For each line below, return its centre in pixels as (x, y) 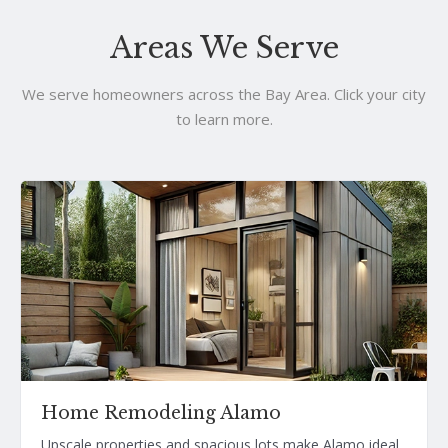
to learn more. (224, 118)
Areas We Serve (224, 47)
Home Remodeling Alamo (161, 412)
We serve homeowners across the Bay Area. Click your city (224, 93)
